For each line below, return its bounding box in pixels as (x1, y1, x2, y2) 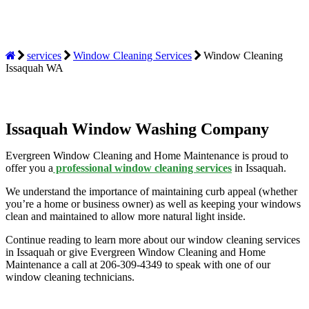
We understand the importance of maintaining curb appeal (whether (6, 186, 297, 198)
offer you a (6, 162, 53, 175)
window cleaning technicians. (6, 271, 137, 283)
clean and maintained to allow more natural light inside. (6, 210, 248, 223)
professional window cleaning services (53, 162, 232, 175)
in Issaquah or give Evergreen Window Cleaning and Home (6, 246, 266, 259)
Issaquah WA (6, 62, 63, 74)
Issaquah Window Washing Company (6, 120, 269, 139)
